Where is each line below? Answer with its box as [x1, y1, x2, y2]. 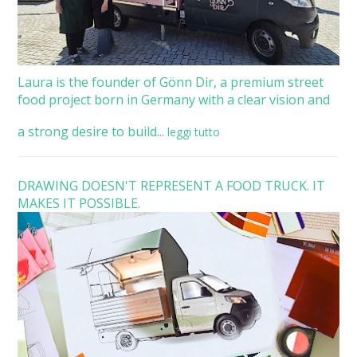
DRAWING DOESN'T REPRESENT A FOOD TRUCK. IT [18, 176, 326, 194]
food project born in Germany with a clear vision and [18, 90, 331, 108]
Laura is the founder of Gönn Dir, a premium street [18, 73, 324, 91]
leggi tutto [167, 124, 221, 139]
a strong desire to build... [18, 122, 165, 140]
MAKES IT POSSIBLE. [18, 194, 141, 212]
